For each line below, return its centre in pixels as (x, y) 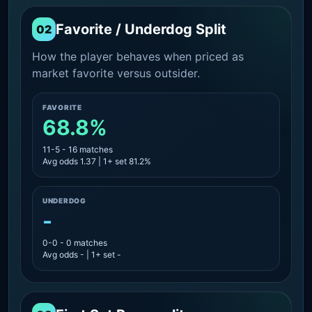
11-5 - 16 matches (78, 149)
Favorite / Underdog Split (141, 29)
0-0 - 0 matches (75, 242)
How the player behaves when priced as (138, 56)
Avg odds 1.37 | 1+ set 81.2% (97, 161)
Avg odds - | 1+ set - (82, 254)
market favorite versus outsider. (116, 73)
